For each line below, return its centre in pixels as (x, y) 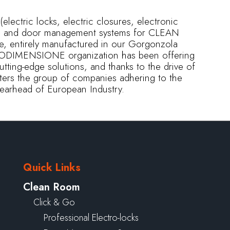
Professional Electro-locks (91, 218)
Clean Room (51, 187)
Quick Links (52, 168)
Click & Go (54, 203)
